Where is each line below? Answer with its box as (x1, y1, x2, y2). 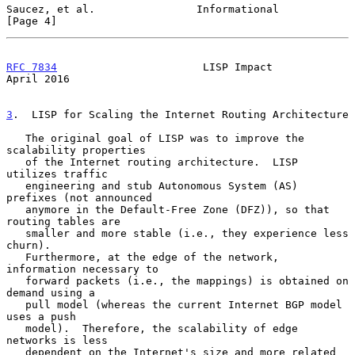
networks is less (6, 334, 108, 346)
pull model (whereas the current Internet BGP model (6, 298, 25, 311)
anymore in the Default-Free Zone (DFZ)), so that (6, 203, 25, 216)
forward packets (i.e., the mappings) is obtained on (6, 274, 25, 287)
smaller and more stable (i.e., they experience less (6, 227, 25, 239)
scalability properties (6, 143, 146, 156)
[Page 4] (6, 14, 57, 27)
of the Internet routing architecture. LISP (6, 155, 25, 168)
